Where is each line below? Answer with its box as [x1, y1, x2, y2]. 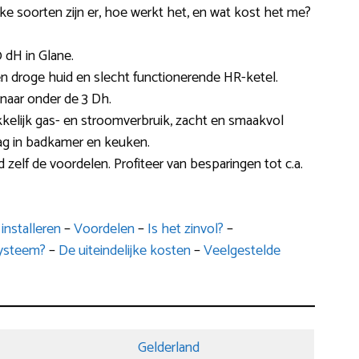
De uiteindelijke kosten [58, 239, 191, 264]
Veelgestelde [203, 239, 280, 264]
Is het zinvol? [147, 217, 224, 242]
